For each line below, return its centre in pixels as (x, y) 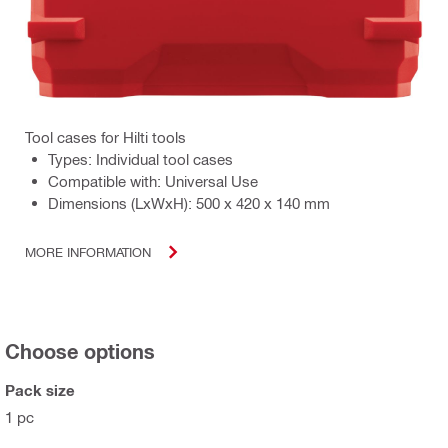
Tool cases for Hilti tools (105, 136)
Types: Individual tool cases (140, 158)
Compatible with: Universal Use (153, 180)
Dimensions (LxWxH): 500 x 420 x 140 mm (189, 202)
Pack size (40, 389)
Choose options (80, 350)
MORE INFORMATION (88, 252)
